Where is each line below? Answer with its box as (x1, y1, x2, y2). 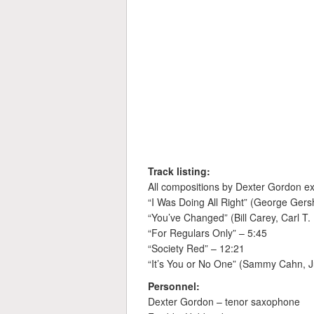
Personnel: (148, 278, 200, 293)
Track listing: (148, 163, 210, 178)
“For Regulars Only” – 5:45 (148, 225, 267, 240)
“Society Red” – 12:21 (148, 240, 245, 255)
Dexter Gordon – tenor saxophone (148, 294, 300, 308)
